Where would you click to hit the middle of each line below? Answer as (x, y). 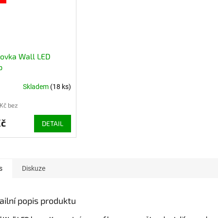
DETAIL (52, 123)
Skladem (36, 87)
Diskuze (34, 169)
